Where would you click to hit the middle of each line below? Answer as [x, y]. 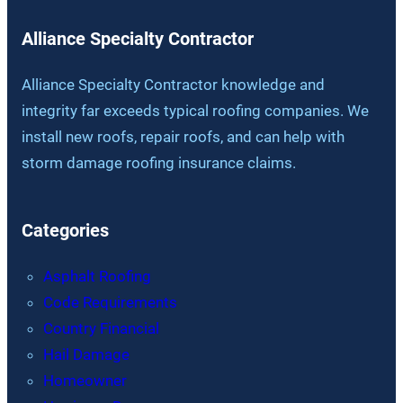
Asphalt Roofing [97, 276]
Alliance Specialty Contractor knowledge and [173, 84]
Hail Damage [86, 354]
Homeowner [85, 380]
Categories [65, 230]
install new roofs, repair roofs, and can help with [183, 136]
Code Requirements [110, 302]
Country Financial [101, 328]
